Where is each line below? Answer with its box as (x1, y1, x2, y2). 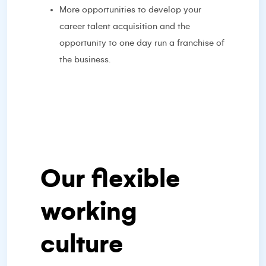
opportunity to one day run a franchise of (59, 38, 224, 47)
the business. (59, 55, 110, 64)
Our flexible (40, 165, 180, 192)
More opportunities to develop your (59, 5, 201, 14)
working (40, 198, 137, 225)
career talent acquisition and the (59, 21, 190, 31)
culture (40, 230, 123, 258)
